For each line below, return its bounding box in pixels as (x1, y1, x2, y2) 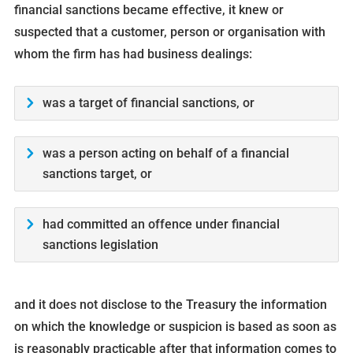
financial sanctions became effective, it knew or (13, 2, 284, 18)
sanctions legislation (42, 237, 158, 253)
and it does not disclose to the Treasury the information (13, 297, 327, 313)
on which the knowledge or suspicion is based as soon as (13, 319, 336, 335)
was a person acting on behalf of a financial (42, 146, 289, 162)
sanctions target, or (42, 166, 152, 182)
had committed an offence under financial (42, 217, 280, 232)
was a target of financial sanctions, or (42, 95, 255, 111)
